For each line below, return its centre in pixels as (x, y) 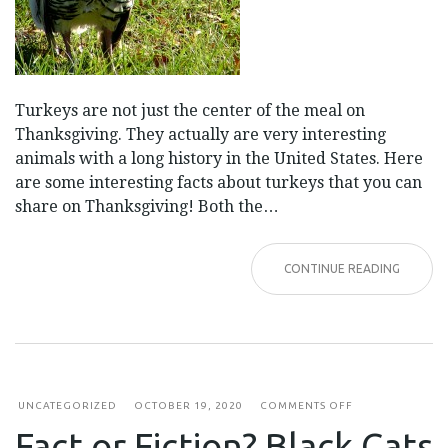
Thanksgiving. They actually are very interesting (200, 134)
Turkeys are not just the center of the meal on (190, 110)
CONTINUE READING (342, 268)
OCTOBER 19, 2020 (188, 405)
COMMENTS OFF (306, 405)
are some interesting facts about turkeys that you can (218, 182)
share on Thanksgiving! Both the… (147, 206)
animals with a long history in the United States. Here (219, 158)
